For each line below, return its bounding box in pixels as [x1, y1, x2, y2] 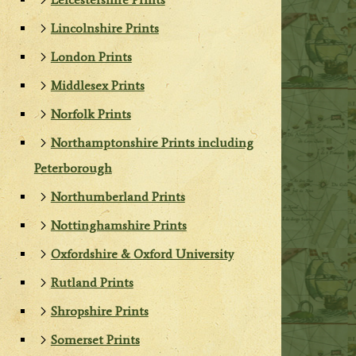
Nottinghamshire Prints [50, 218, 187, 234]
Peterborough [33, 161, 112, 176]
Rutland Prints [50, 275, 133, 291]
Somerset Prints [50, 332, 140, 348]
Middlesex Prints [50, 78, 145, 94]
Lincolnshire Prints [50, 21, 159, 37]
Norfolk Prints [50, 106, 131, 122]
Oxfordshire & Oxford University [50, 246, 234, 262]
